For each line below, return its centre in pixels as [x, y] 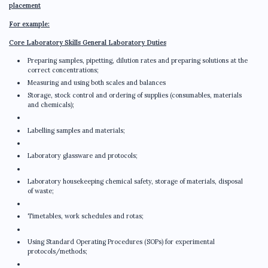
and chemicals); [51, 105]
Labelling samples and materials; [76, 130]
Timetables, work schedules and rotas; [85, 216]
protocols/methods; [57, 252]
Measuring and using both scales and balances [96, 82]
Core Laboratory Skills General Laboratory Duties [88, 42]
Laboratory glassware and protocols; [82, 156]
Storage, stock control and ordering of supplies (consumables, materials [134, 95]
